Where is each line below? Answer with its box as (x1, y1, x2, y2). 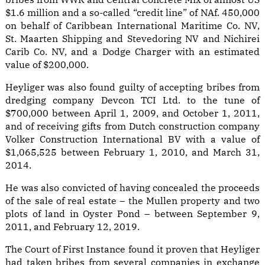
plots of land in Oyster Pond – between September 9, (5, 208, 260, 219)
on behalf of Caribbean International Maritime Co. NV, (5, 20, 260, 31)
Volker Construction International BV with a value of (5, 133, 260, 145)
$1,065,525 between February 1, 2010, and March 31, (5, 146, 260, 158)
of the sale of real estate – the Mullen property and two (5, 195, 260, 206)
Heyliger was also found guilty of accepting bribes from (5, 81, 260, 93)
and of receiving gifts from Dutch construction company (5, 120, 260, 132)
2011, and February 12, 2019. (5, 221, 140, 232)
